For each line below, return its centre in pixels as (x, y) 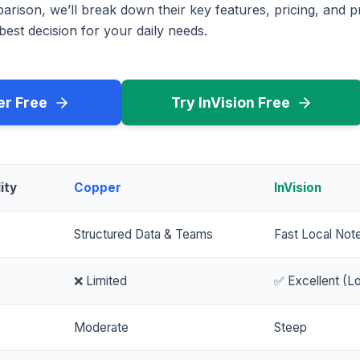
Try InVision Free (231, 103)
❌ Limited (100, 281)
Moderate (101, 328)
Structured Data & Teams (143, 235)
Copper (98, 188)
